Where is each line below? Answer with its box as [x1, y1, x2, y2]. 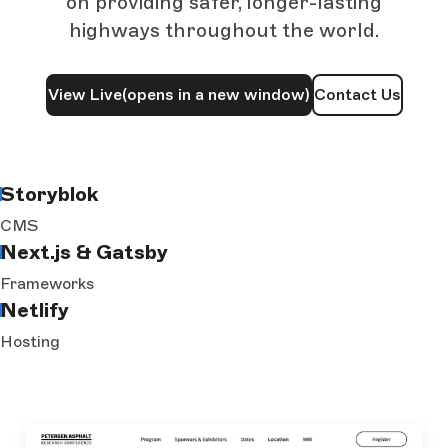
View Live [47, 85, 122, 104]
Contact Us [313, 85, 401, 104]
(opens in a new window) [121, 85, 310, 104]
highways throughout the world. [69, 18, 379, 42]
